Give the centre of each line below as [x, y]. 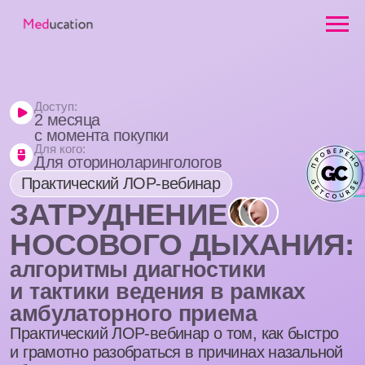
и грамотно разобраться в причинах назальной [142, 283]
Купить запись [88, 341]
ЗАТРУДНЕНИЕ [95, 172]
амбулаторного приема [107, 252]
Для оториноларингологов [103, 131]
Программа [224, 341]
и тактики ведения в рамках [126, 235]
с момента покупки [81, 109]
